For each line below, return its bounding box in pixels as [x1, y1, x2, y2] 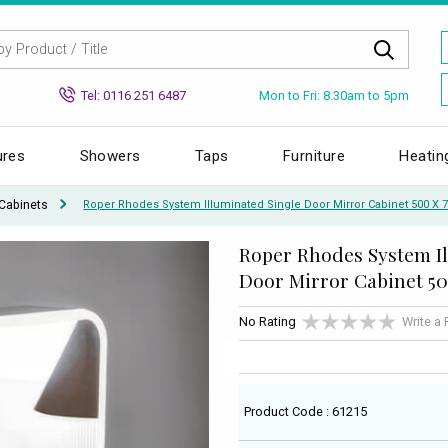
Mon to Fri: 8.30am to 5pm [259, 87, 409, 103]
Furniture [283, 146, 346, 165]
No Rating [239, 314, 296, 330]
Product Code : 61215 [244, 403, 368, 419]
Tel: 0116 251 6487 [81, 87, 186, 103]
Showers [79, 146, 141, 165]
